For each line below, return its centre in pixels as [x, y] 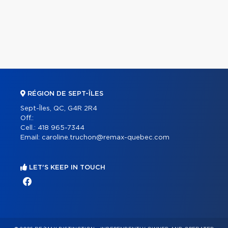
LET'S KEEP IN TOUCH [66, 167]
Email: [31, 137]
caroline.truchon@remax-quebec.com [106, 137]
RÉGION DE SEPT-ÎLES [64, 94]
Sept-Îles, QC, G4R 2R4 [59, 108]
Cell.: [29, 128]
